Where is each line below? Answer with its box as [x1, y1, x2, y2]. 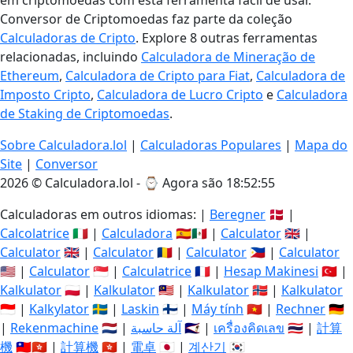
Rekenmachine [10, 319, 98, 336]
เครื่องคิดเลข [214, 319, 284, 336]
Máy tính [191, 300, 243, 318]
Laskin [121, 300, 159, 318]
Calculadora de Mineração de [141, 48, 315, 65]
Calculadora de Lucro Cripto [97, 86, 263, 103]
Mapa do [295, 136, 347, 154]
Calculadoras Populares [140, 136, 281, 154]
